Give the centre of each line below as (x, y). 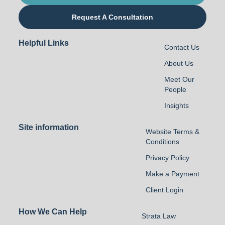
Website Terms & (173, 132)
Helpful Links (43, 43)
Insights (177, 105)
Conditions (163, 142)
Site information (48, 127)
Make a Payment (173, 174)
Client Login (165, 190)
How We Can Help (52, 212)
